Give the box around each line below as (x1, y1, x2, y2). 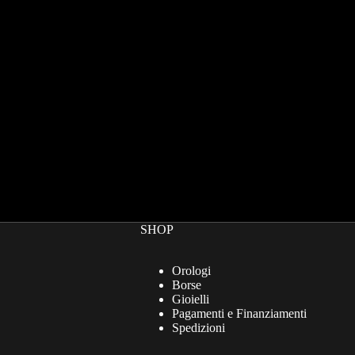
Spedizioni (172, 321, 225, 335)
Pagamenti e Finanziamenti (172, 307, 307, 321)
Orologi (172, 264, 211, 278)
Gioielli (172, 292, 209, 307)
